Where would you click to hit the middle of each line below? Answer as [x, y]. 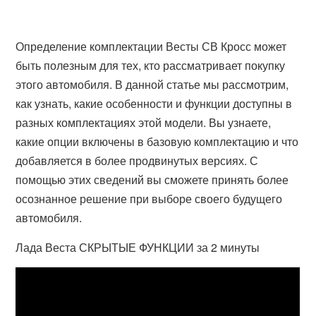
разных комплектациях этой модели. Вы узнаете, [144, 122]
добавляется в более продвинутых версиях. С [137, 160]
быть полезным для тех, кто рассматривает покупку [151, 65]
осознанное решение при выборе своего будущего [149, 199]
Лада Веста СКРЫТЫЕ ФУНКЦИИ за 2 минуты [138, 247]
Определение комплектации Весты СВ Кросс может [151, 46]
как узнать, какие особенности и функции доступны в [154, 103]
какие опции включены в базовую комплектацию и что [157, 141]
